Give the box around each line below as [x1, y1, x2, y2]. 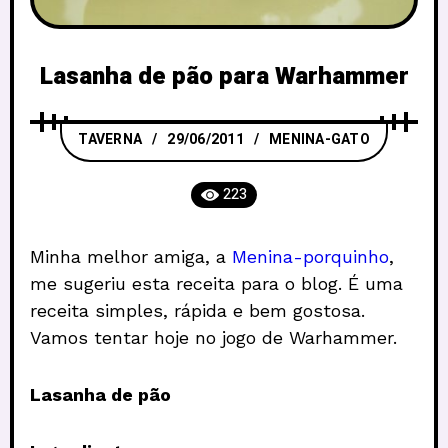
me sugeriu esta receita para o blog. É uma [30, 272, 403, 294]
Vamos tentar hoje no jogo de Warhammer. [30, 326, 397, 348]
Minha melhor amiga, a [30, 245, 232, 267]
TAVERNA [78, 128, 142, 150]
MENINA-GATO [269, 128, 370, 150]
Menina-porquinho [232, 245, 389, 267]
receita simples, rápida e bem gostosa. [30, 299, 365, 321]
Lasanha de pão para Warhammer [39, 58, 409, 94]
